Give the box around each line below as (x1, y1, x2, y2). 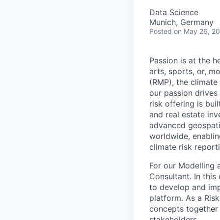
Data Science (149, 7, 198, 17)
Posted (149, 27, 172, 35)
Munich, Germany (149, 17, 214, 27)
